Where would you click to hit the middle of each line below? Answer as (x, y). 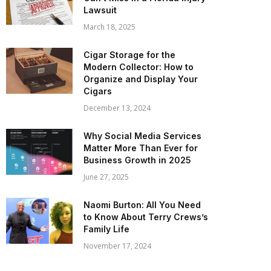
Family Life (106, 229)
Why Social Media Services (142, 136)
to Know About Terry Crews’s (146, 217)
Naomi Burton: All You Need (142, 205)
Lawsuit (100, 10)
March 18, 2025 (109, 27)
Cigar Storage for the (129, 55)
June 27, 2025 (106, 177)
